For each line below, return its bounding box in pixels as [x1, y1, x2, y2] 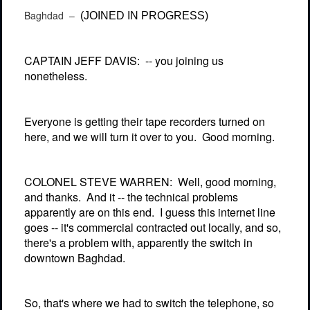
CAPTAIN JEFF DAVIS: [24, 53, 140, 69]
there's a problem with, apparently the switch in [24, 234, 253, 250]
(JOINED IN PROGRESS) [80, 10, 208, 21]
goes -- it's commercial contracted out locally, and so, [24, 219, 281, 235]
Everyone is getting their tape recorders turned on [24, 113, 265, 129]
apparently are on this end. [24, 203, 154, 220]
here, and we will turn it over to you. [24, 128, 197, 145]
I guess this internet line [160, 203, 275, 220]
